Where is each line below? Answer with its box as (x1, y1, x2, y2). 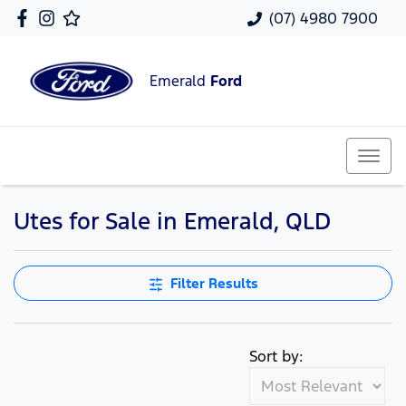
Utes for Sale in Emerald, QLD (14, 207, 331, 236)
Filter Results (169, 275, 258, 292)
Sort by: (249, 346, 303, 366)
